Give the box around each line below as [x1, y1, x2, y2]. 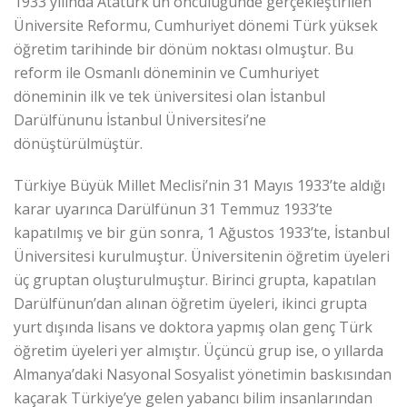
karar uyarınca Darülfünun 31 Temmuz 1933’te [14, 198, 333, 219]
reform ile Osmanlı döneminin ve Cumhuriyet [14, 62, 319, 83]
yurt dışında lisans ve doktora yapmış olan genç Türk [14, 316, 372, 337]
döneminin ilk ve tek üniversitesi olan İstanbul [14, 85, 325, 106]
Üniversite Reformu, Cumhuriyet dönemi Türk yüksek [14, 15, 378, 35]
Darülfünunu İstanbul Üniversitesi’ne [14, 109, 266, 130]
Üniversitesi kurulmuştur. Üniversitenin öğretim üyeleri [14, 245, 390, 266]
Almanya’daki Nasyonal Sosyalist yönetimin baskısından [14, 363, 392, 384]
